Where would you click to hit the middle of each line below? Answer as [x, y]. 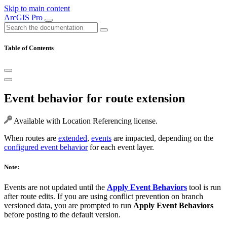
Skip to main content [37, 8]
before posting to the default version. [62, 214]
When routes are [31, 138]
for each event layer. [121, 147]
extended [73, 138]
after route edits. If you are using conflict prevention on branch [104, 196]
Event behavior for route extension [94, 99]
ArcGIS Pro [24, 17]
